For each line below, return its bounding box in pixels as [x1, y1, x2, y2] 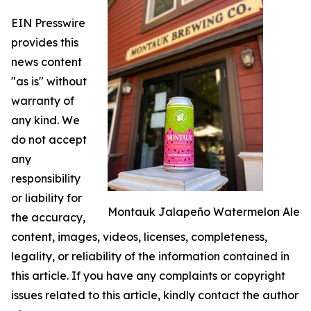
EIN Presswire [11, 15, 85, 30]
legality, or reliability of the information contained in [11, 249, 289, 263]
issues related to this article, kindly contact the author [11, 287, 299, 302]
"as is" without [11, 74, 87, 88]
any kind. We [11, 112, 80, 127]
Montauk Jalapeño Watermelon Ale [108, 204, 300, 219]
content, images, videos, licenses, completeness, [11, 229, 267, 244]
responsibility [11, 171, 81, 185]
